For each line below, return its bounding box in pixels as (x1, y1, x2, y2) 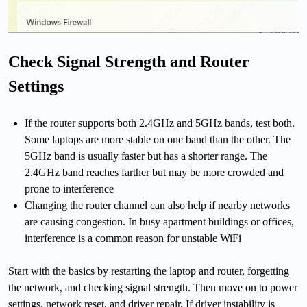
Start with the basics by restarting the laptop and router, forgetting (8, 265, 289, 277)
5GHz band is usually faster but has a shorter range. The (25, 149, 267, 162)
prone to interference (25, 182, 114, 195)
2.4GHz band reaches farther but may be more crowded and (25, 166, 284, 178)
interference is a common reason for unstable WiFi (25, 232, 241, 244)
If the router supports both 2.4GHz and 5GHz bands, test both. (25, 116, 295, 129)
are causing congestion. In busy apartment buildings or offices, (25, 215, 294, 228)
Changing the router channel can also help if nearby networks (25, 199, 290, 211)
